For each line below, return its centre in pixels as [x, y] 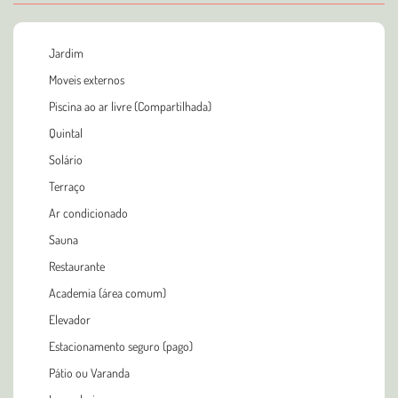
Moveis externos [87, 79]
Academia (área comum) [107, 292]
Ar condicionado [88, 212]
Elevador [70, 319]
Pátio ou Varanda [89, 372]
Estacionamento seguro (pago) [121, 346]
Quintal [66, 132]
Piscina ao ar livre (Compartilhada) [130, 106]
